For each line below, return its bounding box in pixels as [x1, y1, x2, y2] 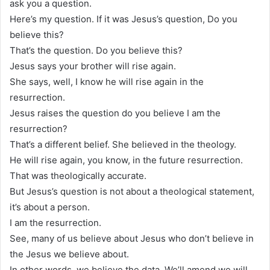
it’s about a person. [10, 201, 90, 213]
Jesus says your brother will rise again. [10, 60, 176, 72]
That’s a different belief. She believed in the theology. [10, 138, 236, 150]
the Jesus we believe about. [10, 248, 129, 260]
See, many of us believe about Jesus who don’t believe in [10, 232, 254, 244]
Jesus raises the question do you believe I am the [10, 107, 221, 119]
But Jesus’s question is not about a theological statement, [10, 185, 254, 197]
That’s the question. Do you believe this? [10, 44, 183, 56]
